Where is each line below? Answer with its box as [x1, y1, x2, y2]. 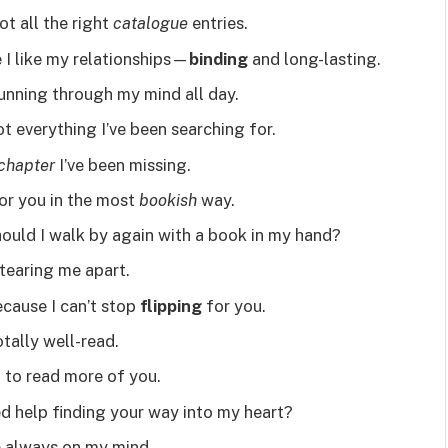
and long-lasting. [248, 48, 381, 69]
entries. [188, 13, 248, 34]
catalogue [113, 13, 188, 34]
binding [189, 48, 248, 69]
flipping [140, 295, 202, 316]
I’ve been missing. [55, 154, 191, 175]
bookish [139, 189, 197, 210]
